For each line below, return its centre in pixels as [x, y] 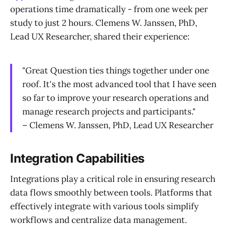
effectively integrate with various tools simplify [104, 206]
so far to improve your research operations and [116, 98]
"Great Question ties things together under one [116, 71]
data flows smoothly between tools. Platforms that [111, 193]
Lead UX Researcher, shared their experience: [100, 36]
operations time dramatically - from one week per [109, 9]
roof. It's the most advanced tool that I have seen [119, 84]
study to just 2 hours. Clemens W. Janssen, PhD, [104, 23]
